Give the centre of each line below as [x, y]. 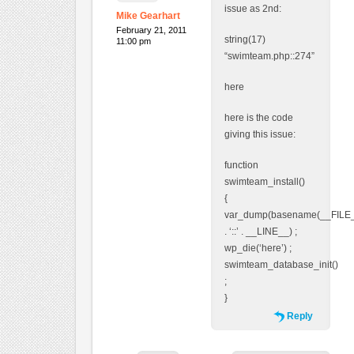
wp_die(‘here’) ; [258, 248]
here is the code [258, 117]
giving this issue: [260, 134]
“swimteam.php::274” [269, 56]
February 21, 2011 [151, 30]
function [241, 165]
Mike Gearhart [148, 15]
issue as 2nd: [252, 8]
